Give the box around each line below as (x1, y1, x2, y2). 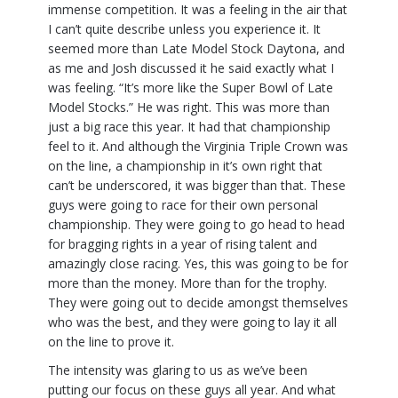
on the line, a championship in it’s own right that (48, 156, 322, 174)
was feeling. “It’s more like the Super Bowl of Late (48, 78, 333, 96)
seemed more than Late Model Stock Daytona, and (48, 39, 345, 57)
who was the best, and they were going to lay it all (48, 313, 337, 330)
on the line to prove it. (48, 332, 174, 350)
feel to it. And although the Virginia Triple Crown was (48, 137, 348, 155)
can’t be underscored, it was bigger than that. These (48, 176, 346, 194)
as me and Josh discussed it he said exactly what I (48, 59, 334, 76)
